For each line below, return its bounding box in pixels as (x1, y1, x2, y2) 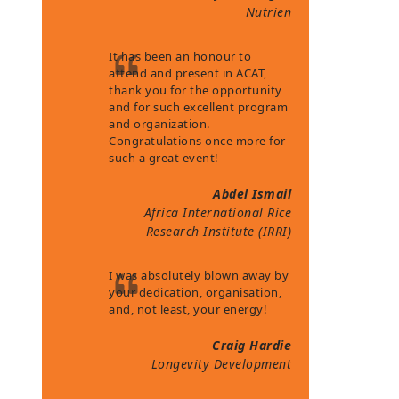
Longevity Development (151, 355, 292, 372)
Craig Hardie (212, 337, 292, 354)
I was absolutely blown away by (109, 267, 289, 283)
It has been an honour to (109, 48, 252, 64)
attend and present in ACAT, (109, 65, 267, 81)
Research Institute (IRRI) (145, 223, 292, 240)
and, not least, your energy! (109, 301, 268, 317)
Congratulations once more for (109, 133, 286, 149)
